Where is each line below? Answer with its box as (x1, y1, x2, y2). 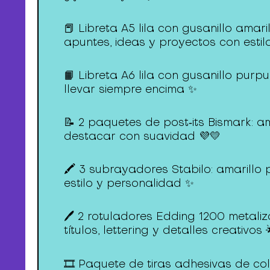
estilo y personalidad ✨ (64, 176, 195, 190)
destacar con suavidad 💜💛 (64, 129, 221, 143)
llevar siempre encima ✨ (64, 81, 198, 96)
